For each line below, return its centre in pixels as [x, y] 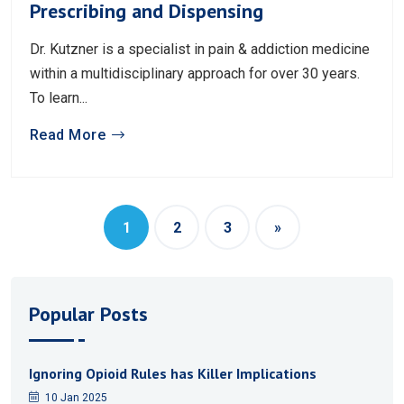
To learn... [59, 98]
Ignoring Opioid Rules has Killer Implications [173, 374]
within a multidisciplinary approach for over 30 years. [195, 74]
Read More [68, 135]
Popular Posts [88, 314]
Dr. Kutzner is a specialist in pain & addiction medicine [200, 50]
